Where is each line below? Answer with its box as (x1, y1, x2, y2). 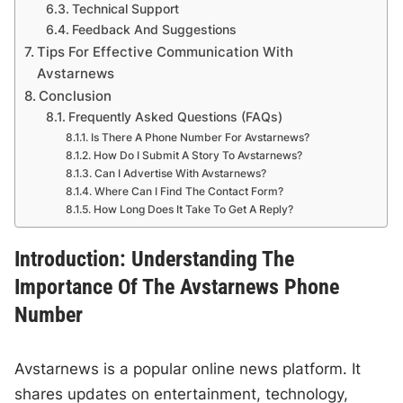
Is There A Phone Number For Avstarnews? (90, 130, 309, 145)
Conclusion (39, 87, 112, 105)
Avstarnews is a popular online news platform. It (14, 360, 362, 379)
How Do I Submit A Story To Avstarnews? (93, 148, 302, 163)
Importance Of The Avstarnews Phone (14, 274, 340, 300)
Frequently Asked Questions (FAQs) (68, 110, 283, 125)
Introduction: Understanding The (14, 246, 295, 273)
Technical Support (72, 2, 180, 17)
